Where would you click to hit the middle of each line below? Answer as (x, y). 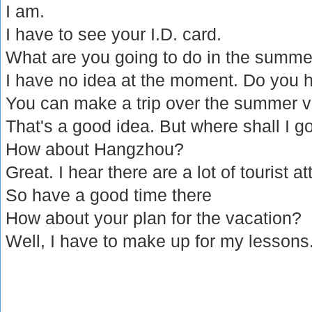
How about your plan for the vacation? (154, 218)
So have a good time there (109, 195)
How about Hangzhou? (95, 149)
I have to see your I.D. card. (114, 34)
